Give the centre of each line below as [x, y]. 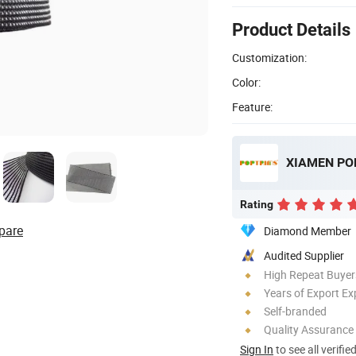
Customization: [269, 57]
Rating [257, 204]
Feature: [252, 106]
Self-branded [295, 311]
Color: [246, 82]
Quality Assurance [309, 329]
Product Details [291, 29]
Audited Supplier [304, 255]
